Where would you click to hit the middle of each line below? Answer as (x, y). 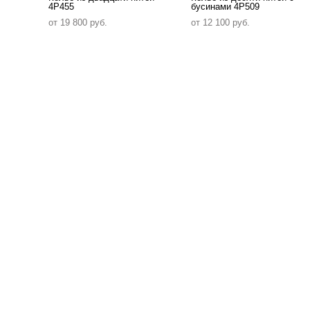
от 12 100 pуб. (220, 23)
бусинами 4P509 (225, 7)
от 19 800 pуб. (78, 23)
